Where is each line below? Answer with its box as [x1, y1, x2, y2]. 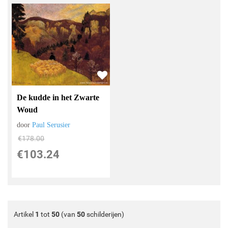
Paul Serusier [32, 121, 71, 129]
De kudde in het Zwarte [17, 93, 100, 102]
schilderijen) [85, 210, 124, 219]
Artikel [14, 210, 35, 219]
